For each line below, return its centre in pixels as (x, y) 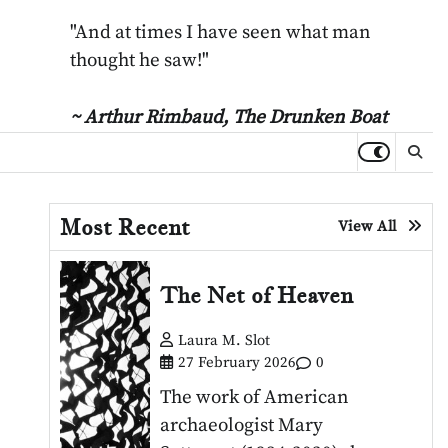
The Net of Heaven (257, 294)
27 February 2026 (237, 363)
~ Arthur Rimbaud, (152, 117)
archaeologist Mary (242, 426)
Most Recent (124, 226)
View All (367, 226)
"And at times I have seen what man (221, 32)
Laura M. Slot (224, 341)
